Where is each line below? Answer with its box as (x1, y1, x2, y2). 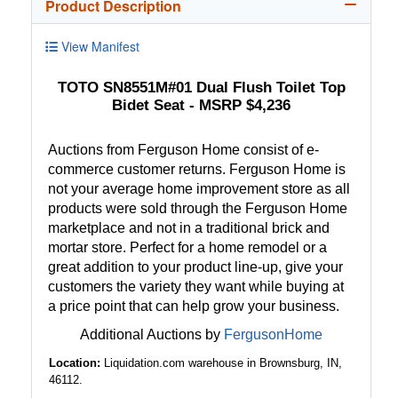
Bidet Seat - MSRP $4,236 (112, 96, 291, 115)
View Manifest (58, 37, 139, 56)
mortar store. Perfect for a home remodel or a (48, 240, 327, 256)
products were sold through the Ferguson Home (48, 201, 347, 217)
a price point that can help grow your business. (48, 298, 339, 314)
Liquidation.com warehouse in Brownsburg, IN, (104, 356, 342, 370)
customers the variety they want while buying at (48, 279, 344, 295)
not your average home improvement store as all (48, 181, 350, 197)
